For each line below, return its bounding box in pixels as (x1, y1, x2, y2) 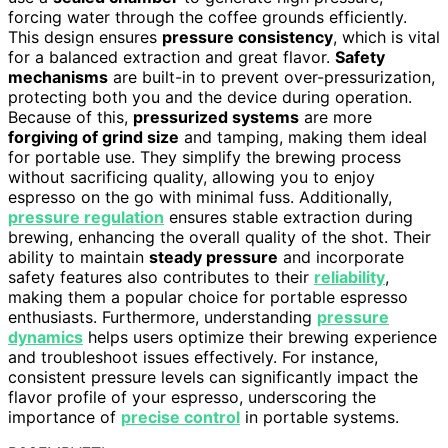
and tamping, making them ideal (179, 127, 427, 148)
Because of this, (8, 107, 133, 128)
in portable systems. (240, 407, 399, 428)
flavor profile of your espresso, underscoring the (8, 387, 376, 408)
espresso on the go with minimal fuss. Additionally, (8, 187, 392, 208)
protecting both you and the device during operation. (8, 87, 412, 108)
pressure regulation (8, 207, 164, 228)
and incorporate (278, 247, 404, 268)
